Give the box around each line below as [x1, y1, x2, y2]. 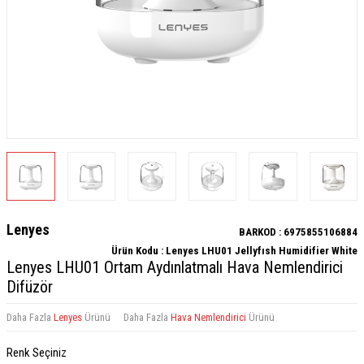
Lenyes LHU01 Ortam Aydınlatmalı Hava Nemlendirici [6, 257, 343, 277]
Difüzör [6, 276, 53, 297]
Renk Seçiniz [6, 344, 67, 360]
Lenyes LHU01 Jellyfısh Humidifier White [166, 244, 357, 257]
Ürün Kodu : [111, 244, 166, 257]
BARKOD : [239, 225, 284, 238]
